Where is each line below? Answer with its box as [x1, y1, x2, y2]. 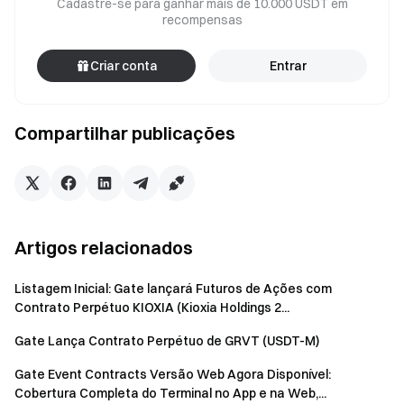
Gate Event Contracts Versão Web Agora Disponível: [14, 366, 331, 382]
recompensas [161, 12, 243, 28]
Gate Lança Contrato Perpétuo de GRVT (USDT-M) [14, 333, 319, 349]
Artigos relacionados [14, 236, 193, 259]
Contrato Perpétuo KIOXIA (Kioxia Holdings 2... [14, 299, 289, 316]
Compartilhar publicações [14, 122, 235, 144]
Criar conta [89, 58, 158, 74]
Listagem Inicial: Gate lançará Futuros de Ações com [14, 280, 332, 297]
